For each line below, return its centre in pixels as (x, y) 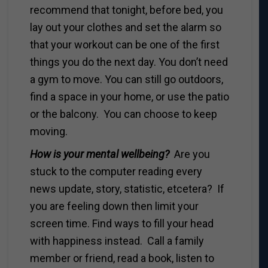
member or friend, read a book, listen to (122, 258)
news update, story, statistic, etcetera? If (127, 188)
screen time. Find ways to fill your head (121, 223)
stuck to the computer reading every (116, 171)
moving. (48, 131)
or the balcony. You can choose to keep (123, 114)
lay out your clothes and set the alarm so (125, 27)
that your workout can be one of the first (124, 44)
